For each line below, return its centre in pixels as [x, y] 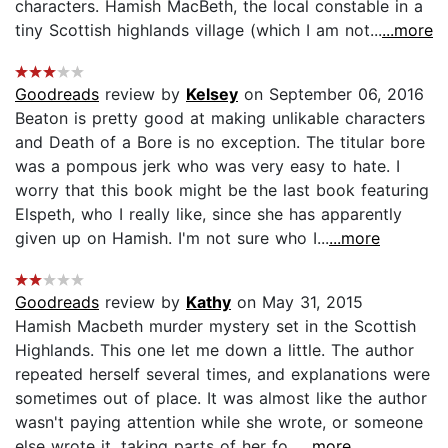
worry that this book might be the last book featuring [222, 189]
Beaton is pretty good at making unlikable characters [220, 117]
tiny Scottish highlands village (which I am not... [198, 29]
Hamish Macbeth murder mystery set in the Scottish [215, 325]
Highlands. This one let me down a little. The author [214, 349]
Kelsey [212, 93]
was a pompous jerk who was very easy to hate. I [207, 165]
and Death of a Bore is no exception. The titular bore [220, 141]
